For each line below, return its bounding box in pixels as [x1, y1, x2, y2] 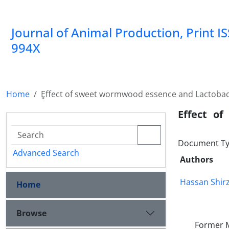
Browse [16, 207, 47, 219]
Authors [180, 154, 213, 165]
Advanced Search [13, 147, 79, 158]
